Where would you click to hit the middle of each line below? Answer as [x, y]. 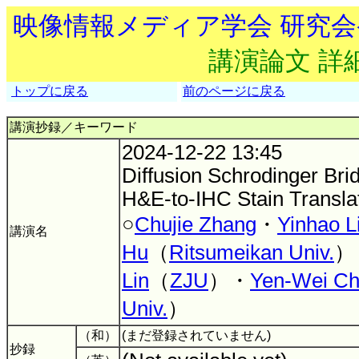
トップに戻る [50, 91]
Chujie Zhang [196, 224]
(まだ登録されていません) [198, 335]
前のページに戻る [234, 91]
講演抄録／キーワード [74, 127]
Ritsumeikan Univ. [252, 252]
